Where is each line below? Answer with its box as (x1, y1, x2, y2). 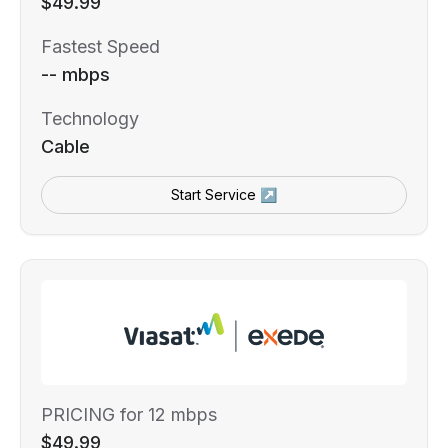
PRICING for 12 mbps (41, 403, 217, 425)
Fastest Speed (41, 35, 160, 57)
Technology (41, 107, 139, 129)
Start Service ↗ (171, 185, 277, 203)
